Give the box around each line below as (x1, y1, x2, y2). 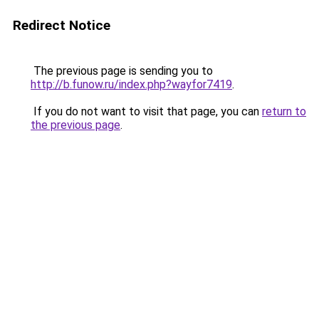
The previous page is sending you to (31, 64, 213, 78)
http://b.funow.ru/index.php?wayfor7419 (31, 78, 232, 91)
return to (262, 105, 306, 118)
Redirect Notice (13, 17, 110, 33)
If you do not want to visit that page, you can (31, 105, 262, 118)
